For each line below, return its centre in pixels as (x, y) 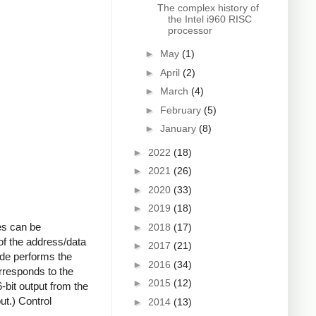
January (179, 129)
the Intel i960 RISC (209, 19)
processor (190, 30)
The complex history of (208, 7)
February (182, 110)
